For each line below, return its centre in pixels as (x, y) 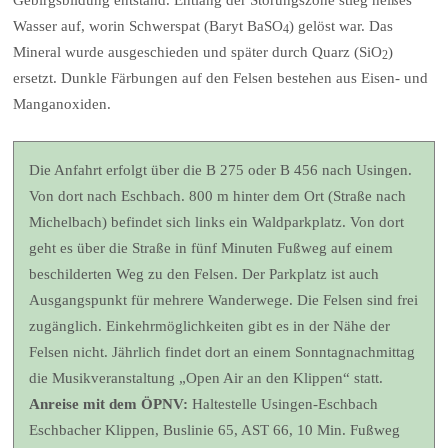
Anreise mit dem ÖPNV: (109, 403)
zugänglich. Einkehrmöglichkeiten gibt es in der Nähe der (210, 325)
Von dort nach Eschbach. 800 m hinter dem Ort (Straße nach (218, 195)
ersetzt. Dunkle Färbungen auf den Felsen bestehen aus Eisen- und (221, 77)
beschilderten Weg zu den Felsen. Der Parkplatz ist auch (204, 273)
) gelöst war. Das (341, 25)
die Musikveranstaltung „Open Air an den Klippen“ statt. (206, 377)
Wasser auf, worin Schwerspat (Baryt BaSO (148, 25)
